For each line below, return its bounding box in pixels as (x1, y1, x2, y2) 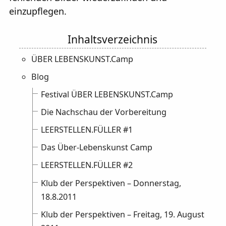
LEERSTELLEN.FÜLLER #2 (41, 159, 133, 171)
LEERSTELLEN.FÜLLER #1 (41, 124, 133, 136)
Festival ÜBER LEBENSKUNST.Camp (41, 89, 174, 100)
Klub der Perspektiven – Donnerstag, (41, 177, 182, 189)
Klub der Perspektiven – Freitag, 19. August (41, 208, 205, 220)
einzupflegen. (9, 5, 67, 17)
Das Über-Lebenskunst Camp (41, 142, 153, 153)
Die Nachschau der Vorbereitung (41, 106, 167, 118)
